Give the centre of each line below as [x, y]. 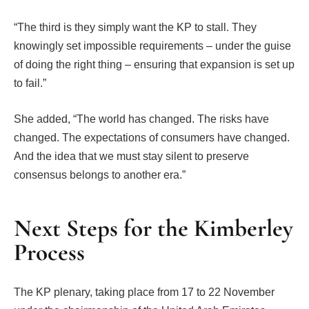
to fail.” [30, 83]
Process [49, 253]
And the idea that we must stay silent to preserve [131, 156]
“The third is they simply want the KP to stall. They [135, 28]
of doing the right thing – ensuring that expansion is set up [154, 65]
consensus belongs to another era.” [100, 175]
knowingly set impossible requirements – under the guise [152, 46]
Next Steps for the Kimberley [153, 229]
